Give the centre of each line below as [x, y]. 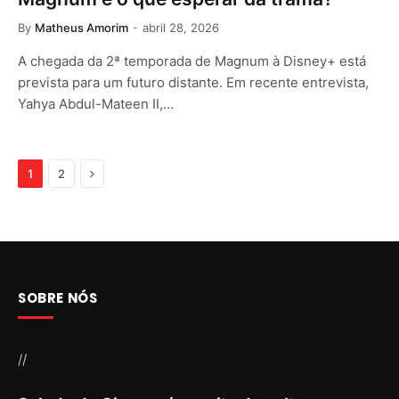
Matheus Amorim [81, 28]
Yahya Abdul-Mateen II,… [96, 104]
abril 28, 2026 [181, 28]
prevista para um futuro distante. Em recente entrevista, [193, 82]
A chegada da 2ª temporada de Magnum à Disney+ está [192, 61]
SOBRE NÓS [58, 298]
